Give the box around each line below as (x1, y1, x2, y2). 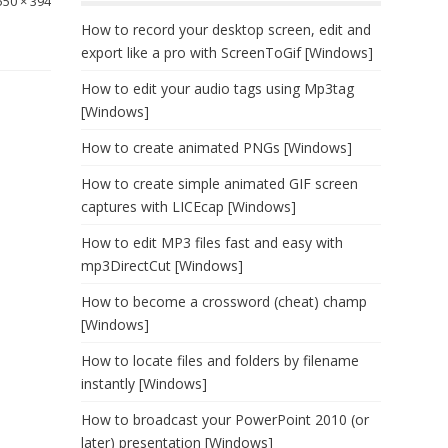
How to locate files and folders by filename (81, 351, 359, 370)
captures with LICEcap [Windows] (81, 197, 296, 216)
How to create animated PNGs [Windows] (81, 138, 352, 157)
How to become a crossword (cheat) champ (81, 292, 367, 311)
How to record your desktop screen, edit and (81, 20, 371, 39)
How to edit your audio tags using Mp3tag (81, 79, 354, 98)
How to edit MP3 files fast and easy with (81, 233, 343, 252)
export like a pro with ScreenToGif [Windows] (81, 43, 373, 62)
